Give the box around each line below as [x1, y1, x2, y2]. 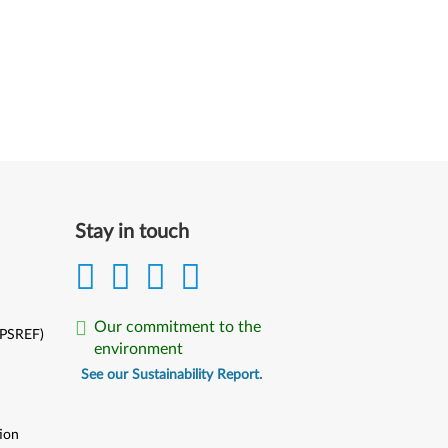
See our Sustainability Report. [81, 368, 263, 382]
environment [94, 341, 184, 357]
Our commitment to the [94, 319, 262, 335]
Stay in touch [75, 222, 190, 242]
